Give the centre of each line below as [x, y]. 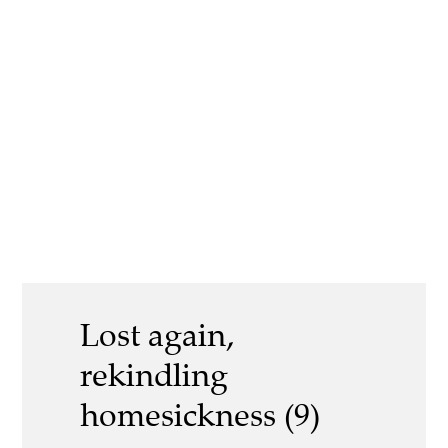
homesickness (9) [200, 415]
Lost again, [157, 335]
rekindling [154, 375]
